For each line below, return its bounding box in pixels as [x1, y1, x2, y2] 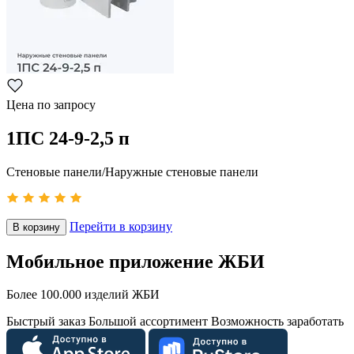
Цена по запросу [6, 97, 96, 111]
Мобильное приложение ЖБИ [6, 250, 265, 272]
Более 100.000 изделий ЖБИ [6, 288, 160, 302]
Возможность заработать [211, 314, 344, 329]
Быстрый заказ [6, 314, 85, 329]
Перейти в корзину [70, 219, 172, 233]
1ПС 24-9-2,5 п [6, 127, 130, 149]
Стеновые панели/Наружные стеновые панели [6, 164, 258, 179]
